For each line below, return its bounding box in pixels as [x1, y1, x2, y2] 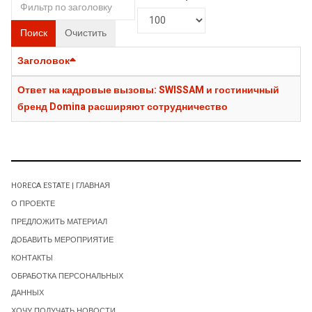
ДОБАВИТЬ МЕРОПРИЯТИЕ [11, 233, 114, 246]
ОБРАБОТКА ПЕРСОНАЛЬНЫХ [11, 270, 123, 282]
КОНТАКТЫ [11, 251, 53, 264]
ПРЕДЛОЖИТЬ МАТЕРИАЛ [11, 215, 107, 228]
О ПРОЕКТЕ [11, 197, 55, 210]
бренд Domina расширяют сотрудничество [17, 99, 228, 114]
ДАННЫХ [11, 286, 44, 299]
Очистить [65, 25, 107, 40]
